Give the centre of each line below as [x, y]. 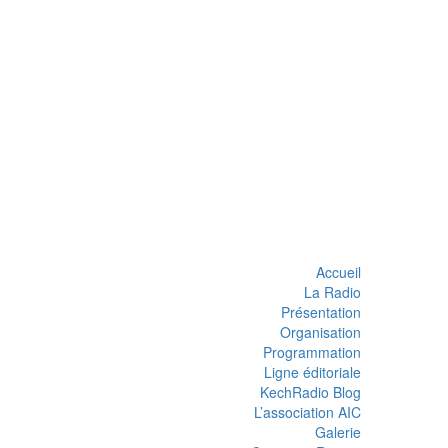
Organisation [320, 332]
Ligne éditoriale [312, 372]
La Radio [332, 292]
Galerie [338, 432]
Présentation [321, 312]
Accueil [338, 272]
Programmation [312, 352]
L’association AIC [307, 412]
